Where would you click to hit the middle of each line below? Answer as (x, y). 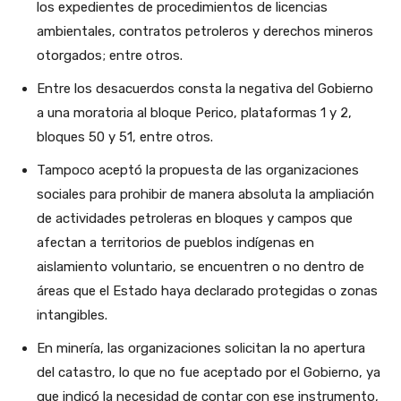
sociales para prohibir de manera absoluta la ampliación (205, 194)
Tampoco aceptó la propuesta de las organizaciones (198, 170)
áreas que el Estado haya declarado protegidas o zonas (207, 290)
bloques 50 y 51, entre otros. (125, 137)
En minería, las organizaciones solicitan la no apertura (201, 348)
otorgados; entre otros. (110, 55)
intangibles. (72, 315)
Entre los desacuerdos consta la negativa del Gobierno (205, 88)
